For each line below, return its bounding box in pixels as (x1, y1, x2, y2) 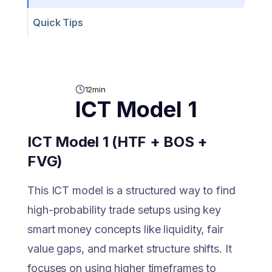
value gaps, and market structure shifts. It (27, 242, 232, 255)
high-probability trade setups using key (27, 203, 222, 216)
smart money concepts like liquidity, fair (27, 223, 223, 236)
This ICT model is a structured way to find (27, 184, 236, 197)
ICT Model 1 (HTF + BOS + (27, 133, 208, 151)
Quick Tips (33, 16, 83, 29)
